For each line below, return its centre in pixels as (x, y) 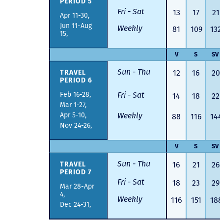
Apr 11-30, (75, 15)
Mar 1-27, (73, 105)
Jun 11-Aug (76, 26)
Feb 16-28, (75, 95)
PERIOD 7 (76, 172)
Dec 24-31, (75, 205)
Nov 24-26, (76, 125)
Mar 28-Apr (77, 186)
